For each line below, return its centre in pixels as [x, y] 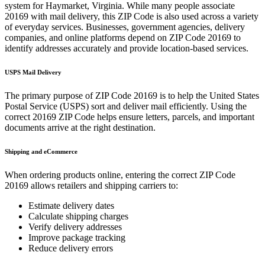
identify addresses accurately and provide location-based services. [127, 48]
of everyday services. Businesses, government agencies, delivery [125, 27]
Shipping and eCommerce [41, 151]
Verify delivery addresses [75, 227]
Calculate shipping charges [78, 216]
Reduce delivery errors [71, 248]
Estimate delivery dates [71, 205]
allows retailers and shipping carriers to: [103, 185]
